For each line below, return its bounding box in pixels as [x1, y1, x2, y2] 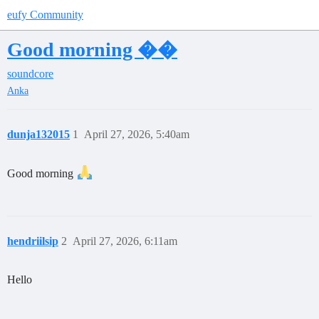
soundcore [7, 68, 53, 80]
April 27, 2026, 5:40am [84, 128, 189, 141]
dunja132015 [7, 128, 70, 141]
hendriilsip [7, 235, 58, 248]
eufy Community [7, 9, 83, 21]
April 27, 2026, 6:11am [73, 235, 177, 248]
